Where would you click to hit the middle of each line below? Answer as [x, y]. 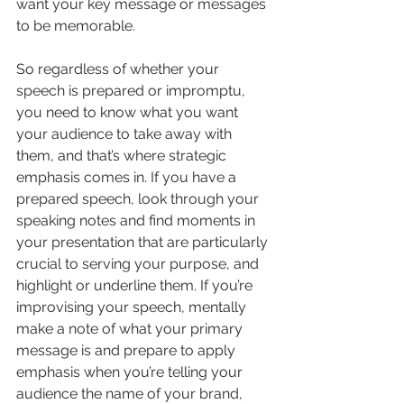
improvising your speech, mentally [133, 308]
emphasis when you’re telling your [131, 372]
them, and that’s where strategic [123, 156]
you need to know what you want [129, 113]
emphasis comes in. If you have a [128, 178]
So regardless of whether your [119, 69]
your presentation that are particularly [144, 243]
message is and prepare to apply [128, 351]
